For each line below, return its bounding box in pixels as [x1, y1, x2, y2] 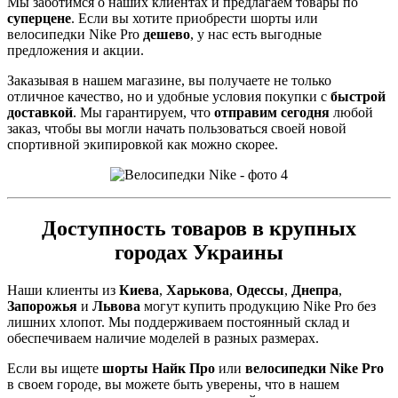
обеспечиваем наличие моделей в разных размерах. [7, 330, 319, 346]
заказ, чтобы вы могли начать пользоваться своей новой [7, 121, 346, 137]
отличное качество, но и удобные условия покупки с [7, 89, 330, 105]
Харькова [166, 282, 229, 298]
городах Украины [115, 240, 283, 264]
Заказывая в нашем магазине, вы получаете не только [7, 73, 331, 89]
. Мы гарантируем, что [73, 105, 214, 121]
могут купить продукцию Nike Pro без [140, 298, 376, 314]
